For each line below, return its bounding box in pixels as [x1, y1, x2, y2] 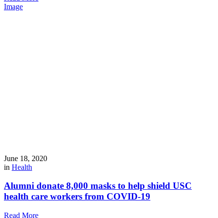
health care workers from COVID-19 [4, 191, 150, 202]
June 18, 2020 [4, 154, 47, 163]
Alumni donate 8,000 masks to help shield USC [4, 181, 192, 191]
